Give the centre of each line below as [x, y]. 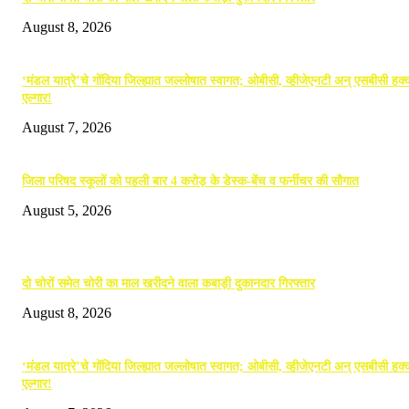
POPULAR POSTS [72, 232]
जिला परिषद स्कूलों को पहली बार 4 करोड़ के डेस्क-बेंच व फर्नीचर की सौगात [190, 181]
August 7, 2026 [67, 127]
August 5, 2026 [67, 210]
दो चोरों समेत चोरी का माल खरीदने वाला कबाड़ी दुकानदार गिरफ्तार [168, 283]
